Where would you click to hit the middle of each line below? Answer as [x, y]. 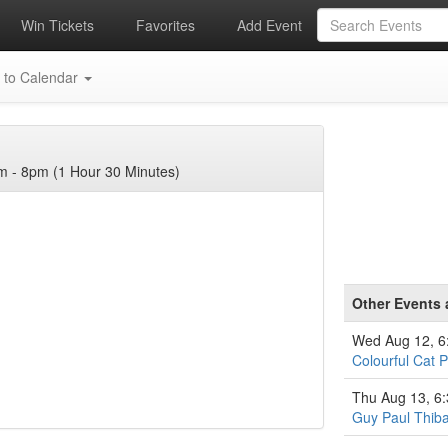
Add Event [268, 25]
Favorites [164, 25]
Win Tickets [55, 25]
